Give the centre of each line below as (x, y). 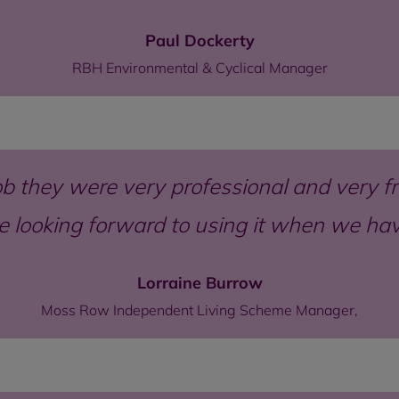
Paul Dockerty (199, 41)
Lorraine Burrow (199, 283)
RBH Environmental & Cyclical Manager (199, 68)
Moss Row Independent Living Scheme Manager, (199, 310)
